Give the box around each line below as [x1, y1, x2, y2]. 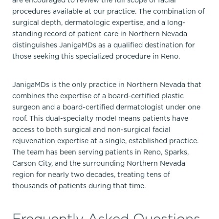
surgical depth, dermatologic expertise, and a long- [12, 18, 185, 28]
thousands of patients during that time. [12, 181, 150, 191]
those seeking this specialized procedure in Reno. [12, 51, 180, 62]
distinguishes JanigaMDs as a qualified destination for [12, 40, 195, 50]
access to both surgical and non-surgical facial [12, 125, 171, 135]
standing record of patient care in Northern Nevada [12, 29, 187, 39]
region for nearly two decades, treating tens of [12, 170, 170, 180]
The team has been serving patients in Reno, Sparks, [12, 147, 189, 157]
